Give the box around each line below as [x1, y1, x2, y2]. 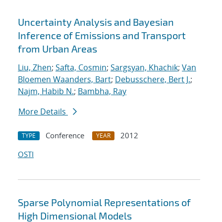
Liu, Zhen [18, 62, 52, 73]
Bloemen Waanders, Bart [18, 74, 111, 85]
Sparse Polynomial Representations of [18, 196, 191, 209]
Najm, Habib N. [18, 86, 74, 97]
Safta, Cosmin [55, 62, 107, 73]
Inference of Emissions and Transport [18, 29, 186, 42]
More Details [18, 106, 68, 117]
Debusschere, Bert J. [115, 74, 190, 85]
